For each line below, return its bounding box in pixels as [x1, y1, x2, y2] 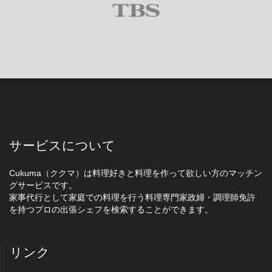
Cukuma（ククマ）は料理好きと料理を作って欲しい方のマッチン [9, 168, 262, 178]
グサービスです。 [9, 180, 77, 191]
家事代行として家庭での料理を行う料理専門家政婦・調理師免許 [9, 192, 256, 203]
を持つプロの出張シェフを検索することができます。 [9, 205, 213, 215]
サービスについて [9, 138, 115, 153]
